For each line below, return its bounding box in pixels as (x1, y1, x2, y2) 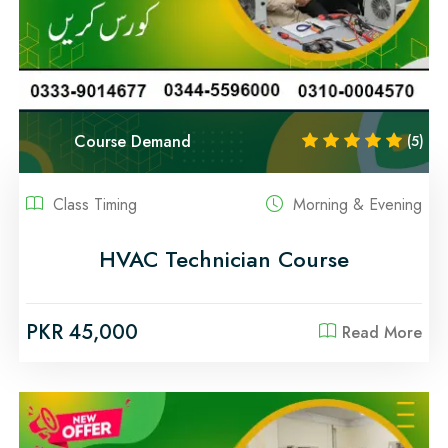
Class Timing (48, 193, 137, 216)
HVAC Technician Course (99, 243, 349, 275)
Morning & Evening (288, 193, 422, 216)
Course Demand (74, 129, 191, 153)
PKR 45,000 (26, 318, 138, 347)
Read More (342, 321, 422, 344)
